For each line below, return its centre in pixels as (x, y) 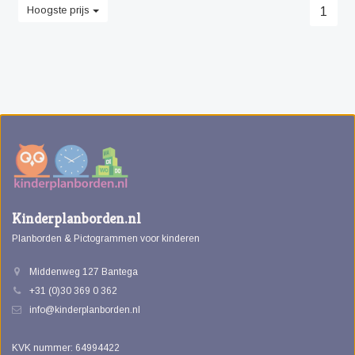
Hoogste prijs (59, 10)
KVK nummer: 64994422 (66, 348)
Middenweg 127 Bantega (84, 272)
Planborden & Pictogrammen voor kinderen (106, 239)
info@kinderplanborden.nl (85, 310)
